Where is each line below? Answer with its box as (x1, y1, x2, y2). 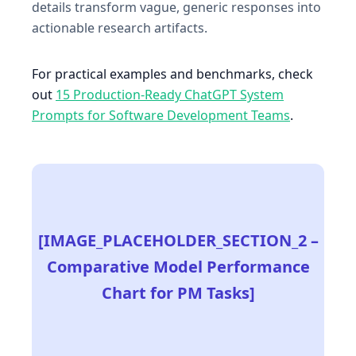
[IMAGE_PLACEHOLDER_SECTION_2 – (37, 230, 319, 252)
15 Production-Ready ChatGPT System (56, 85, 284, 103)
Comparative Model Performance (46, 256, 310, 278)
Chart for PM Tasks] (101, 282, 255, 304)
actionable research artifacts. (32, 18, 207, 37)
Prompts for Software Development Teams (32, 106, 290, 124)
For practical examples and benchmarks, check (32, 64, 313, 83)
